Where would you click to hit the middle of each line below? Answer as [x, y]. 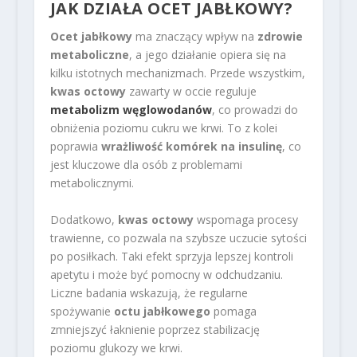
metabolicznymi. [92, 183]
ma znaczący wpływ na [194, 37]
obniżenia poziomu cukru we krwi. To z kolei [163, 128]
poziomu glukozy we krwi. [116, 347]
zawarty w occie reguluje [191, 92]
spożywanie [82, 311]
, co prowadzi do [255, 110]
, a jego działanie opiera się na [207, 55]
